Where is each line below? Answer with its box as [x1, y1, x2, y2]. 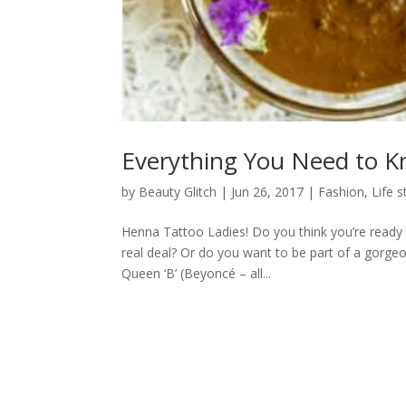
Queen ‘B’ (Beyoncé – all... [121, 265, 272, 283]
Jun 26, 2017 [231, 183, 304, 201]
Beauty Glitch [139, 183, 217, 201]
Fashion [318, 183, 365, 201]
